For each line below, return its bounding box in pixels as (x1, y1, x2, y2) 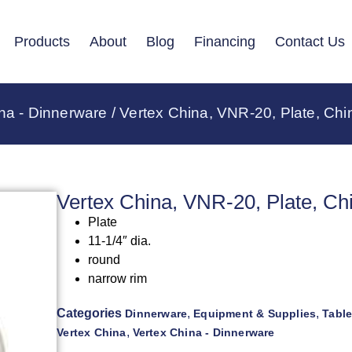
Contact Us (274, 33, 345, 49)
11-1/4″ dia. (88, 234, 152, 248)
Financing (193, 33, 255, 49)
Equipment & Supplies (193, 307, 317, 321)
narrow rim (88, 272, 148, 286)
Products (13, 33, 70, 49)
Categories (57, 306, 123, 321)
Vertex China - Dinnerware (132, 326, 275, 339)
